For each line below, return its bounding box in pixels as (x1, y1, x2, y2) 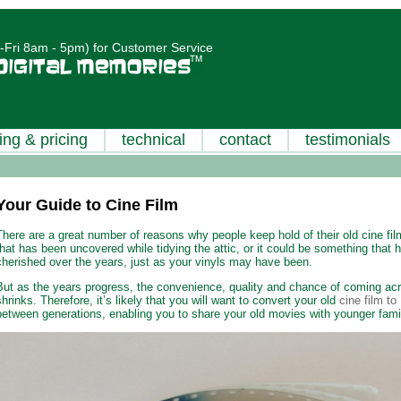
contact (219, 131, 271, 149)
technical (122, 131, 185, 149)
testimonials (305, 131, 390, 149)
